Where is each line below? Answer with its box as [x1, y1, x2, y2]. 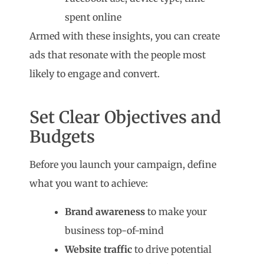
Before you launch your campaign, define [29, 159, 217, 171]
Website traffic [65, 243, 133, 256]
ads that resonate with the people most [29, 49, 206, 61]
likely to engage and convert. [29, 68, 160, 80]
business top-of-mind [65, 225, 164, 237]
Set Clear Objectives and [29, 107, 222, 128]
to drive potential [132, 243, 212, 256]
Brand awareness [65, 206, 146, 218]
